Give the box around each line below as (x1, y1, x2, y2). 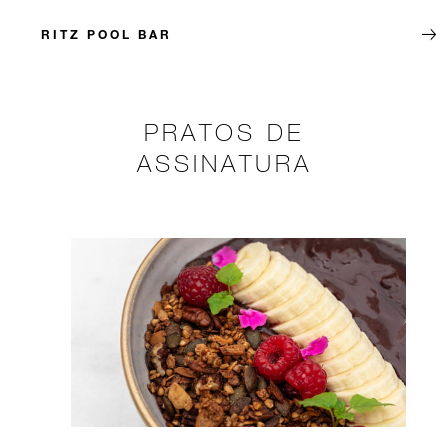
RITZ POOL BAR (41, 26, 172, 43)
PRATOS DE (144, 117, 304, 147)
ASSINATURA (136, 148, 312, 178)
